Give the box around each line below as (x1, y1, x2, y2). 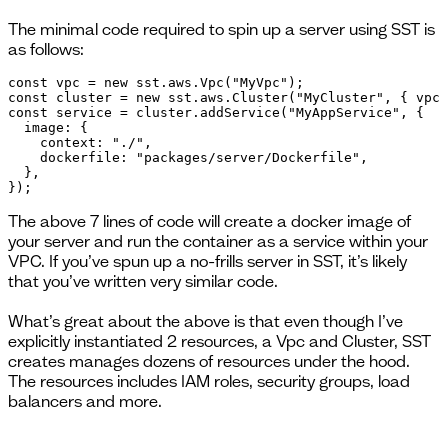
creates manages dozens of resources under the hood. (8, 351, 410, 372)
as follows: (8, 39, 84, 60)
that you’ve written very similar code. (8, 271, 278, 292)
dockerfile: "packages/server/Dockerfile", (8, 150, 368, 166)
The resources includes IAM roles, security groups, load (8, 371, 410, 392)
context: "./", (8, 135, 152, 151)
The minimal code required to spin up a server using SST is (8, 19, 435, 40)
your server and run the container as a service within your (8, 231, 428, 252)
